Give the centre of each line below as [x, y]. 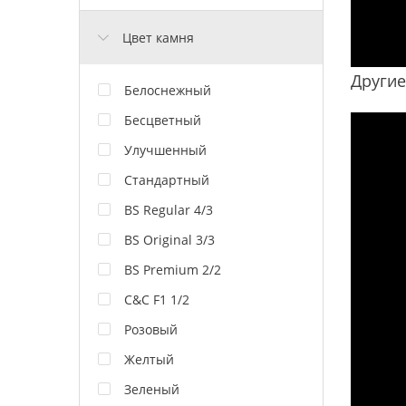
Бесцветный [163, 120]
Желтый [149, 359]
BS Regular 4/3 [169, 209]
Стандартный [167, 179]
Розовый [151, 329]
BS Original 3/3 [169, 239]
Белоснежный [168, 90]
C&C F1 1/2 [157, 299]
